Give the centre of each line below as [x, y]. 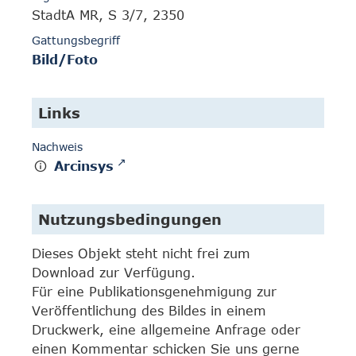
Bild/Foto [65, 60]
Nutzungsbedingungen [130, 219]
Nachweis [57, 147]
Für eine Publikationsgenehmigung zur [154, 292]
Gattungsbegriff [76, 41]
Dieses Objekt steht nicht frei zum [141, 253]
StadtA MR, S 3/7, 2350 [108, 15]
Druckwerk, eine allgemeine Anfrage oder [166, 330]
